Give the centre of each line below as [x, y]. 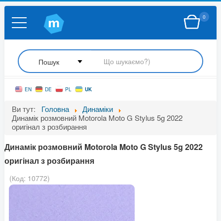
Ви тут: [26, 109]
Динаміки [98, 109]
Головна [55, 109]
